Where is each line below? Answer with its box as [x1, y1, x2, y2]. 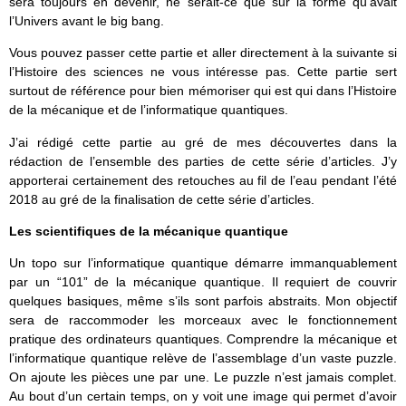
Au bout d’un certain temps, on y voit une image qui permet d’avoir [9, 388, 397, 403]
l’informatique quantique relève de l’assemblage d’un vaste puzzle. [9, 350, 397, 365]
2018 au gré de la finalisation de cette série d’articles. [9, 191, 314, 207]
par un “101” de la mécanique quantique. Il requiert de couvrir [9, 274, 397, 289]
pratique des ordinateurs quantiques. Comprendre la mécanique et [9, 331, 397, 346]
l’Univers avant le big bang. [9, 14, 164, 29]
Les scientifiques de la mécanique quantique [9, 223, 288, 238]
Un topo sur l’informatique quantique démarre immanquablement [9, 255, 397, 270]
